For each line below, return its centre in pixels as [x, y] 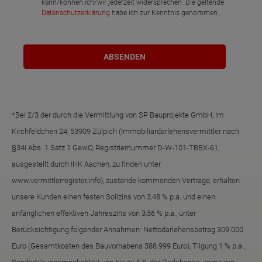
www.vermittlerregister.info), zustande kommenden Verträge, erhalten [126, 181]
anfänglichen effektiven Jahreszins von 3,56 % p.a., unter [104, 213]
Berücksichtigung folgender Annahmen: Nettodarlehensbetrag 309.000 [127, 230]
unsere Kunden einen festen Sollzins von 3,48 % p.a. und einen [113, 197]
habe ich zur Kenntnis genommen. [165, 13]
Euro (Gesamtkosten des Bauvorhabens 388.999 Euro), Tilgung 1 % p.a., [128, 246]
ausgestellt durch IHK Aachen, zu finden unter [86, 164]
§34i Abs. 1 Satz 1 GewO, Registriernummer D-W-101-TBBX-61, [116, 148]
